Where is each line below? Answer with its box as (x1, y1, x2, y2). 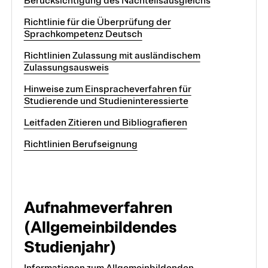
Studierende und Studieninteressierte (23, 95, 188, 107)
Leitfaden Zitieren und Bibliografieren (23, 116, 187, 129)
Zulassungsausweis (23, 61, 109, 74)
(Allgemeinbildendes (23, 217, 176, 237)
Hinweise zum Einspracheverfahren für (23, 83, 191, 95)
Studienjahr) (23, 236, 116, 257)
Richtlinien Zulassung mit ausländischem (23, 49, 200, 62)
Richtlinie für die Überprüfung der (23, 16, 171, 28)
